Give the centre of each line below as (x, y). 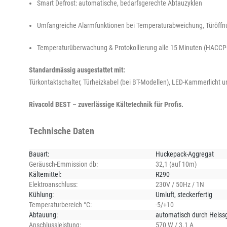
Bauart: (39, 154)
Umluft (165, 194)
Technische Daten (62, 131)
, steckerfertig (193, 194)
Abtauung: (43, 215)
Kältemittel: (45, 174)
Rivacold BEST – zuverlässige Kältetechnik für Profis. (106, 104)
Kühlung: (41, 194)
